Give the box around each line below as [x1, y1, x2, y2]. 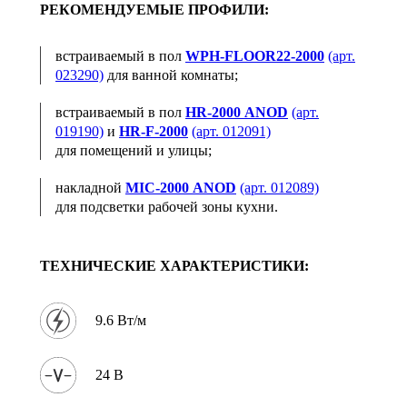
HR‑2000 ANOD [185, 104, 288, 120]
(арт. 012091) [192, 123, 271, 139]
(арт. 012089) [240, 179, 319, 195]
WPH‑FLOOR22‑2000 [185, 47, 324, 64]
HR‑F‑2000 [119, 123, 188, 139]
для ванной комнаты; [104, 66, 238, 83]
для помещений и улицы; [55, 142, 212, 158]
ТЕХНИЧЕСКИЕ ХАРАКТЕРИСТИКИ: [40, 257, 309, 273]
